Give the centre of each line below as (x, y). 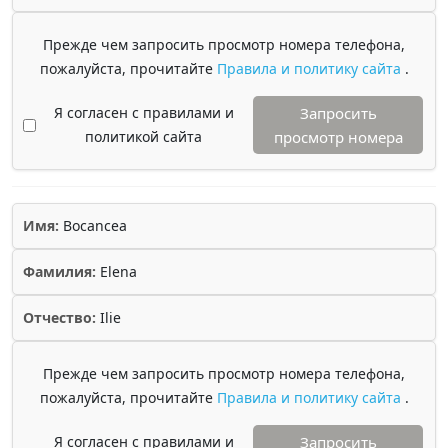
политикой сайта (143, 136)
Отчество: (59, 317)
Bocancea (93, 225)
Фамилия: (59, 271)
